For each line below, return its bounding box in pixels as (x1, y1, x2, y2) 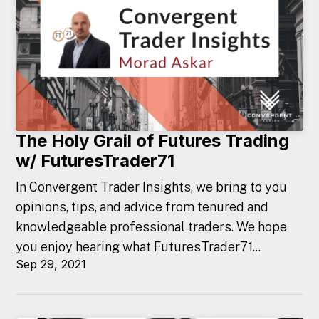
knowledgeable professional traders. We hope (16, 219, 288, 235)
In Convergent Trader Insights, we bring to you (16, 179, 288, 195)
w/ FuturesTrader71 (16, 150, 175, 172)
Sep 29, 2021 (16, 257, 87, 272)
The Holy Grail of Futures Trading (16, 130, 290, 152)
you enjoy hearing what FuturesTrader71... (16, 239, 261, 255)
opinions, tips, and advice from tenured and (16, 199, 269, 215)
